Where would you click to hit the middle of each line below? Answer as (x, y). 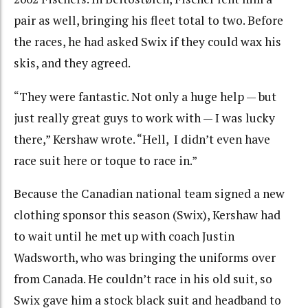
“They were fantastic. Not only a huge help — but (145, 96)
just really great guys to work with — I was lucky (144, 118)
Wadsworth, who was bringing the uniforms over (145, 258)
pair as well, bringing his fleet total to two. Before (148, 21)
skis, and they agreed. (72, 63)
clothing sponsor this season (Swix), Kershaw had (147, 215)
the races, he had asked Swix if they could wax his (147, 42)
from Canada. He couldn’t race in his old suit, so (143, 279)
